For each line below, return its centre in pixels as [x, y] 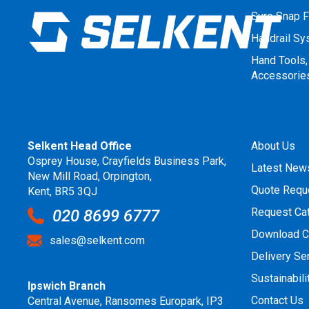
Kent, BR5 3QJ [63, 191]
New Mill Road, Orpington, [90, 176]
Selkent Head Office [80, 146]
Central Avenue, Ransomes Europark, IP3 [126, 301]
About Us [273, 146]
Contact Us [278, 300]
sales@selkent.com [98, 241]
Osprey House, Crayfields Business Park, [127, 161]
